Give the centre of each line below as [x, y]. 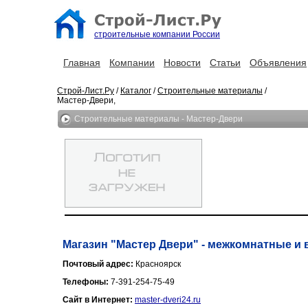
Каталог [136, 91]
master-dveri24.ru [168, 300]
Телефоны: [87, 282]
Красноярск [158, 264]
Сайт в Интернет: [99, 300]
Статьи [225, 63]
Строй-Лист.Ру [86, 91]
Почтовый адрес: [99, 264]
